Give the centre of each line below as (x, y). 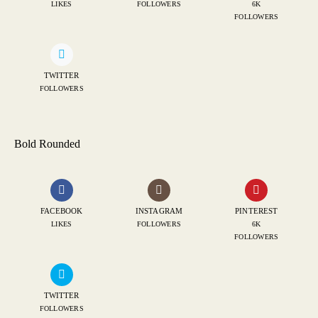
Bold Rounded (47, 143)
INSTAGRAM (159, 210)
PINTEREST (257, 210)
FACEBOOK (62, 210)
